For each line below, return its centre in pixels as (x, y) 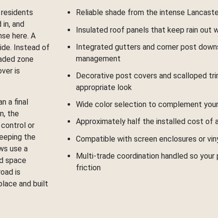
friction (88, 167)
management (98, 58)
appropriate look (104, 87)
